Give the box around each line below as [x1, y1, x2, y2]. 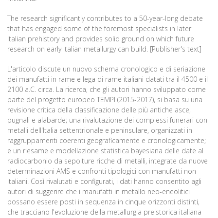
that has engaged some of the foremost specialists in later [7, 24, 191, 34]
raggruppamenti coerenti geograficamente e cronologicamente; [7, 136, 206, 145]
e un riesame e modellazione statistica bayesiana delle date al [7, 146, 203, 156]
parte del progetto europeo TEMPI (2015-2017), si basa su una [7, 95, 202, 105]
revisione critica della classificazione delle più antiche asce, [7, 105, 191, 115]
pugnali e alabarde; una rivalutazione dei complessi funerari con [7, 115, 207, 125]
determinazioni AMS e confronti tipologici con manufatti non [7, 166, 196, 176]
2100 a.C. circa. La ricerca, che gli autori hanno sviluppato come [7, 85, 206, 94]
